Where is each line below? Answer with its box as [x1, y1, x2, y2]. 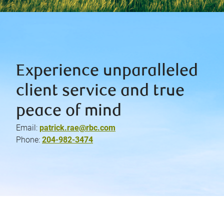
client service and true [16, 83, 184, 100]
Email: [16, 122, 37, 132]
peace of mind [16, 103, 121, 120]
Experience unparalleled [16, 63, 198, 80]
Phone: [16, 134, 40, 144]
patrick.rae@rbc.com [39, 122, 115, 132]
